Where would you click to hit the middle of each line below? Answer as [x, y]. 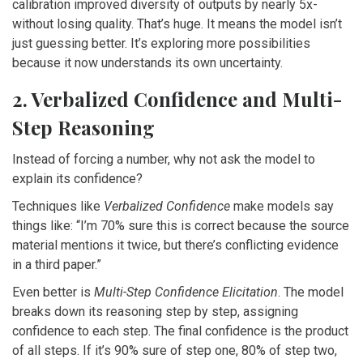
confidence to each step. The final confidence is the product [180, 331]
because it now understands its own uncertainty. [147, 63]
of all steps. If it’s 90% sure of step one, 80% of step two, [175, 351]
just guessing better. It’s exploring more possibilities [161, 44]
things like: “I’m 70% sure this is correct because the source [181, 226]
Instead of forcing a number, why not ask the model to [164, 160]
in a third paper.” [57, 265]
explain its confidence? [77, 179]
